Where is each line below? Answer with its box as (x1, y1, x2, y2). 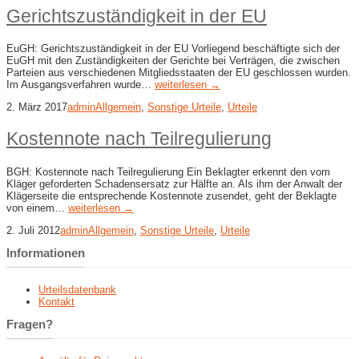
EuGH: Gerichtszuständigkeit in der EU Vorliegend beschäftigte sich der (6, 42, 340, 55)
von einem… (6, 201, 68, 214)
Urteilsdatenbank (38, 283, 116, 296)
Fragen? (6, 317, 53, 331)
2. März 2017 (6, 101, 67, 114)
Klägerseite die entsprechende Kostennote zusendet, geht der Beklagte (6, 189, 337, 202)
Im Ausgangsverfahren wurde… (6, 79, 155, 91)
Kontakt (38, 295, 75, 308)
